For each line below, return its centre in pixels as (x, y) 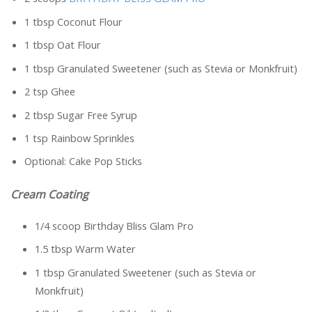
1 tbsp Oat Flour (63, 45)
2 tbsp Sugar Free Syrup (81, 115)
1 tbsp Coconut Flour (73, 21)
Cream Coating (49, 195)
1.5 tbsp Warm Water (85, 249)
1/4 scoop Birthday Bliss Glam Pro (114, 225)
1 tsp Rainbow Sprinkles (79, 138)
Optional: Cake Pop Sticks (83, 161)
